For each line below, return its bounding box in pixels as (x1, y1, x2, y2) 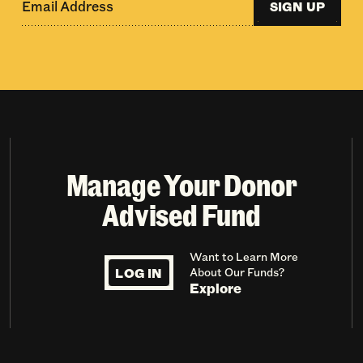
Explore (189, 279, 241, 297)
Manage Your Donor (66, 164, 297, 205)
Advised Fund (102, 194, 261, 235)
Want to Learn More (189, 249, 298, 265)
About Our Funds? (189, 264, 284, 280)
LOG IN (115, 264, 163, 282)
